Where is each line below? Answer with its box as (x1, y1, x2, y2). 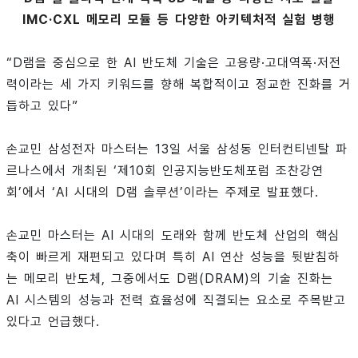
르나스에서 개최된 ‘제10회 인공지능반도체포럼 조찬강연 (6, 163, 324, 179)
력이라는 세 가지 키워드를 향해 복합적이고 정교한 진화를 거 (6, 77, 351, 93)
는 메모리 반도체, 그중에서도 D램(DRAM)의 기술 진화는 (6, 271, 333, 287)
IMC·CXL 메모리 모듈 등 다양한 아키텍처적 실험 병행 (22, 12, 336, 28)
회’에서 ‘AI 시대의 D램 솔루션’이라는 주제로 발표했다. (6, 185, 319, 201)
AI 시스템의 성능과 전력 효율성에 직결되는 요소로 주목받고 (6, 292, 346, 308)
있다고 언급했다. (6, 314, 100, 330)
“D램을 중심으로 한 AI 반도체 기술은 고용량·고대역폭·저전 (6, 55, 341, 71)
